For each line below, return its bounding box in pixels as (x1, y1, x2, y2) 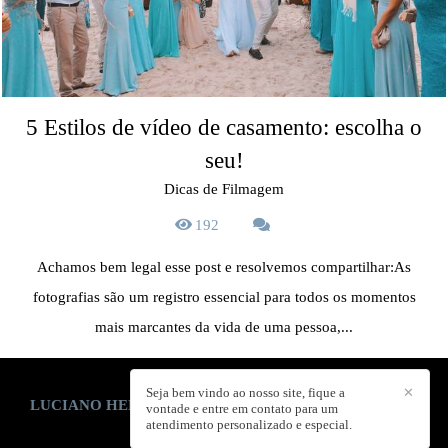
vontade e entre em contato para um (146, 401, 338, 416)
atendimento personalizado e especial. (146, 417, 352, 432)
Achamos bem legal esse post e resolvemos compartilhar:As (37, 258, 411, 275)
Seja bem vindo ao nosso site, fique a (146, 385, 345, 400)
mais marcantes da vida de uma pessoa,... (95, 318, 353, 335)
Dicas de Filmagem (164, 180, 284, 197)
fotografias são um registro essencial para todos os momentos (32, 288, 416, 305)
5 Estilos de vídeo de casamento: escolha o (26, 114, 422, 140)
